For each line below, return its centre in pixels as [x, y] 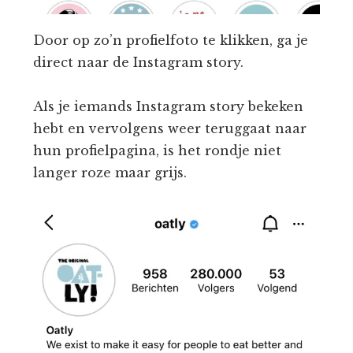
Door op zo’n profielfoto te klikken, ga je [171, 40]
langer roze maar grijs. [110, 172]
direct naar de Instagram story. [139, 62]
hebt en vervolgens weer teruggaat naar [170, 128]
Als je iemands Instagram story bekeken [169, 106]
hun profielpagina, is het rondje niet [158, 150]
